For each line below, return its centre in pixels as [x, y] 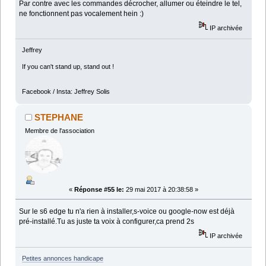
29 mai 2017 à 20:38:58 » [161, 190]
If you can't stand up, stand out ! [68, 67]
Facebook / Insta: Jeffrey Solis [66, 92]
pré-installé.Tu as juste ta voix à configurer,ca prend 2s [107, 222]
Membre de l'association [59, 131]
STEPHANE [59, 118]
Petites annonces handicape [62, 258]
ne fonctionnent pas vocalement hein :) [82, 13]
